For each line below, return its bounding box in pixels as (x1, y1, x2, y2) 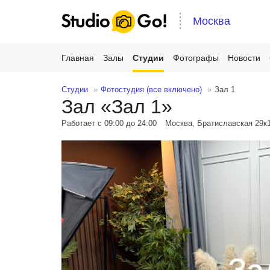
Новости (228, 53, 260, 63)
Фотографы (173, 53, 219, 63)
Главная (61, 53, 94, 63)
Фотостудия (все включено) (101, 85, 202, 94)
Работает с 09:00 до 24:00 (61, 119, 159, 128)
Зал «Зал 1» (61, 96, 172, 118)
